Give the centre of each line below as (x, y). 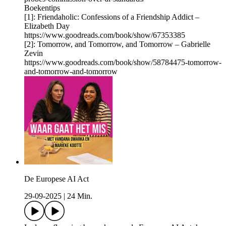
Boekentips (42, 8)
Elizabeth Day (47, 26)
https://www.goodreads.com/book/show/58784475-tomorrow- (123, 63)
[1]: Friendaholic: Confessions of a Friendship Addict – (112, 17)
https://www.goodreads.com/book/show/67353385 (105, 35)
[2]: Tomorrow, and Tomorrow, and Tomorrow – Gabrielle (117, 44)
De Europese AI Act (56, 179)
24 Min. (80, 196)
